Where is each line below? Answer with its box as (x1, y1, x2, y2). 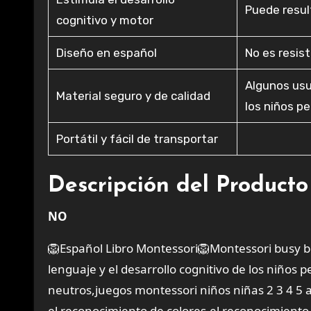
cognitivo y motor (56, 13, 154, 27)
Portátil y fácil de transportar (56, 132, 219, 146)
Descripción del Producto (48, 175, 308, 197)
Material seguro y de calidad (56, 89, 211, 103)
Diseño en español (56, 46, 158, 60)
